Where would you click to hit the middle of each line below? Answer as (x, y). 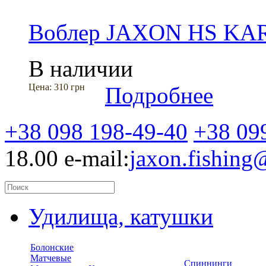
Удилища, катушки (121, 217)
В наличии (81, 69)
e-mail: (97, 159)
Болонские (52, 248)
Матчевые (51, 258)
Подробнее (159, 96)
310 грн (69, 87)
